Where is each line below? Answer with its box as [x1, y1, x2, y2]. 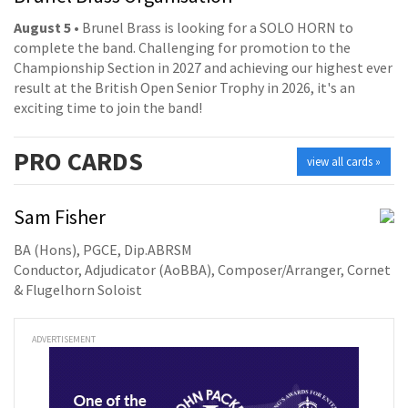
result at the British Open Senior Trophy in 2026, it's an [14, 78, 355, 97]
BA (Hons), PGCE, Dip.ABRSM [14, 240, 192, 259]
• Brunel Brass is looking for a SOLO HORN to [71, 18, 353, 37]
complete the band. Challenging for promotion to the [14, 38, 351, 57]
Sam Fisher [14, 204, 106, 230]
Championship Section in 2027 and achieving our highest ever [14, 58, 393, 77]
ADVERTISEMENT [32, 332, 96, 345]
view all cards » [307, 154, 382, 170]
